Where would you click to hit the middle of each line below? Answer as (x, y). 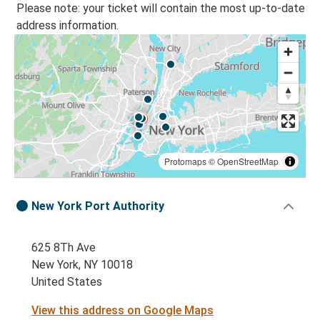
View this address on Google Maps (122, 311)
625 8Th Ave (64, 248)
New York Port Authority (98, 206)
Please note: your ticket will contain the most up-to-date (161, 9)
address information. (67, 26)
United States (67, 282)
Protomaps (185, 161)
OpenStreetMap (248, 161)
